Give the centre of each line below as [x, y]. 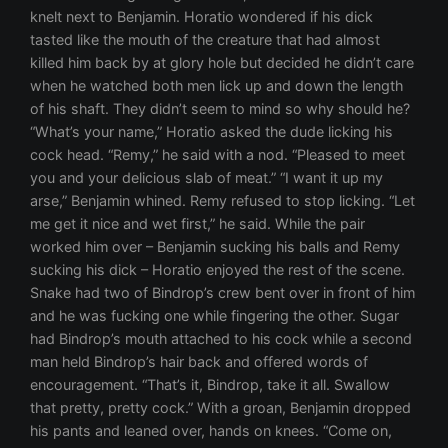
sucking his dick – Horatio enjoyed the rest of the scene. [218, 270]
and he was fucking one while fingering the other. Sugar [215, 316]
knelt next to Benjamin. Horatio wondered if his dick [202, 17]
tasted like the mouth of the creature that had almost [205, 40]
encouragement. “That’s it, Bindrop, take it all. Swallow [210, 385]
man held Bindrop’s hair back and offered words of [199, 362]
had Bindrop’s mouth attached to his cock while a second [221, 339]
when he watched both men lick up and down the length [217, 86]
